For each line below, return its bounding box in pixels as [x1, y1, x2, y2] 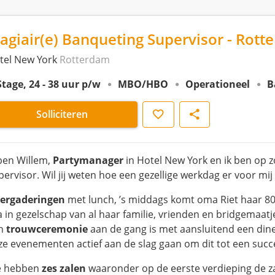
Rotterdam [60, 53, 110, 66]
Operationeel [185, 77, 250, 91]
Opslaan [142, 107, 181, 120]
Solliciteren [36, 107, 88, 121]
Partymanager [53, 153, 123, 167]
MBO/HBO [118, 77, 168, 91]
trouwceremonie [6, 222, 88, 236]
